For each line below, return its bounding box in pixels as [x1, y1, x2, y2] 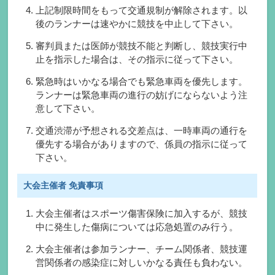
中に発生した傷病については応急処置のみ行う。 [36, 221, 239, 232]
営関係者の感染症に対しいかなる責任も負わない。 [36, 257, 248, 268]
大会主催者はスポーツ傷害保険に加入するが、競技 [36, 207, 248, 219]
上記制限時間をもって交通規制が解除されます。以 [36, 4, 248, 15]
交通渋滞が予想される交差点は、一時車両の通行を [36, 125, 248, 136]
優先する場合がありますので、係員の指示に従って [36, 138, 248, 149]
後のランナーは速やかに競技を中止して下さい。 [36, 18, 239, 29]
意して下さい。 [36, 103, 101, 114]
